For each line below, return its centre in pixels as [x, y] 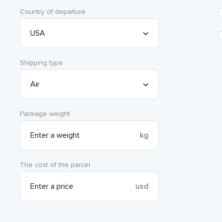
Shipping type [41, 62]
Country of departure [53, 11]
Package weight [45, 113]
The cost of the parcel [55, 165]
